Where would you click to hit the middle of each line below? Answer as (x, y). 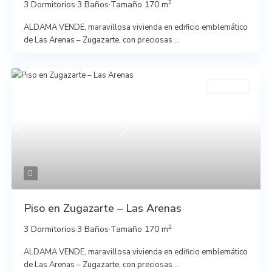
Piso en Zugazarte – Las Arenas (102, 208)
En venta (229, 86)
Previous (36, 135)
